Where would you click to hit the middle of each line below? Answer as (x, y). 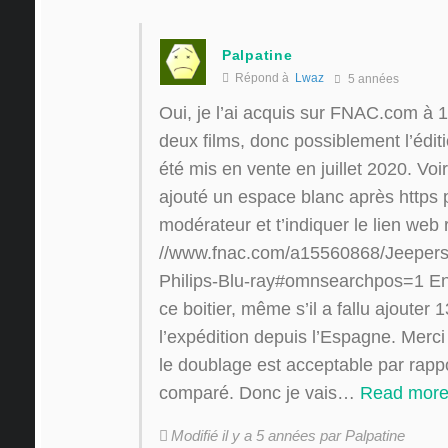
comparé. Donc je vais (248, 392)
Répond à (263, 77)
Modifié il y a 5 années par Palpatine (288, 435)
